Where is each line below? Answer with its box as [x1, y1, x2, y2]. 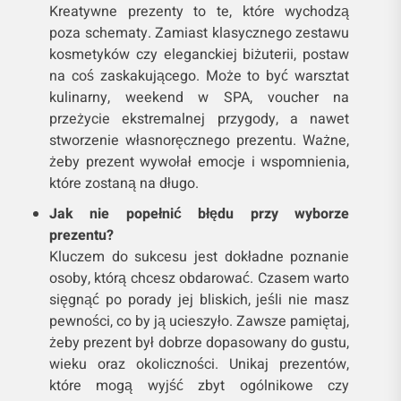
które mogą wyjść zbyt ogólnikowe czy [49, 375, 350, 397]
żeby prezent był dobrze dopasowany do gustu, [49, 332, 350, 354]
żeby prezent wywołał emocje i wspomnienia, [49, 151, 350, 174]
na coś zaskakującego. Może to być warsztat [49, 65, 350, 88]
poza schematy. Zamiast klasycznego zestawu [49, 22, 350, 45]
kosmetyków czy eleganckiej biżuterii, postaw [49, 44, 350, 66]
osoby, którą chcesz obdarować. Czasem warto [49, 268, 350, 290]
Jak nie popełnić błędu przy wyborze [49, 203, 350, 226]
